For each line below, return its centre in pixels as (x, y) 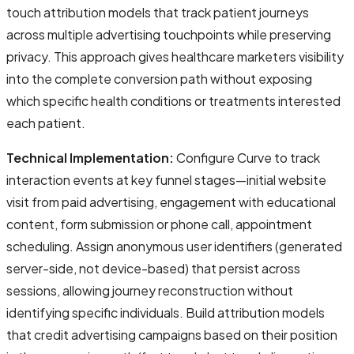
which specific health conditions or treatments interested (173, 100)
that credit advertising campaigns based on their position (172, 334)
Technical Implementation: (90, 157)
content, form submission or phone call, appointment (159, 224)
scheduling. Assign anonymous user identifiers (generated (174, 246)
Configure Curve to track (247, 157)
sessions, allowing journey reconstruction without (150, 290)
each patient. (46, 122)
